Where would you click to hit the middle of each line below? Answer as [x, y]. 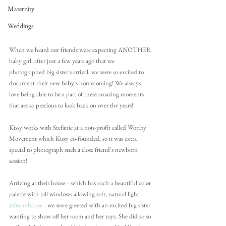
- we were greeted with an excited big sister [97, 205]
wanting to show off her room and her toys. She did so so [81, 216]
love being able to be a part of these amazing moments [77, 94]
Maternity [21, 9]
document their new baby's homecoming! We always [76, 83]
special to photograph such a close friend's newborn [74, 150]
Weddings [21, 26]
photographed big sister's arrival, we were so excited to [77, 72]
